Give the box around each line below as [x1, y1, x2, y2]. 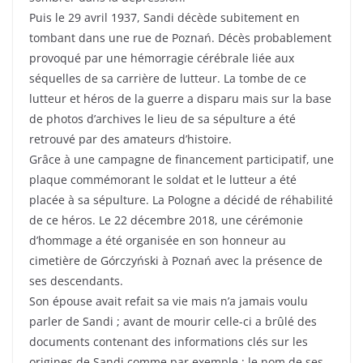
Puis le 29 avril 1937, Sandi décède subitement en [29, 10, 300, 26]
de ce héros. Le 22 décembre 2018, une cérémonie [29, 212, 303, 228]
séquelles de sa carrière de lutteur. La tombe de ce [29, 70, 306, 87]
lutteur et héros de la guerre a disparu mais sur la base [29, 91, 331, 107]
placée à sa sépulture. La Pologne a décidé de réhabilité [29, 192, 333, 208]
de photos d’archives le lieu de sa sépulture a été [29, 111, 296, 127]
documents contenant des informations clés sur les [29, 334, 308, 350]
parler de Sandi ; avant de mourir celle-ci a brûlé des [29, 314, 317, 330]
